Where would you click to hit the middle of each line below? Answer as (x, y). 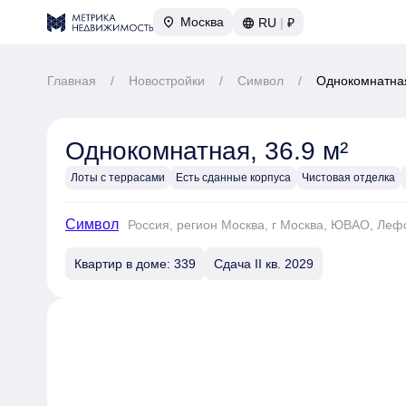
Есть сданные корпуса (233, 178)
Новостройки (167, 81)
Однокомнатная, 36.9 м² (207, 151)
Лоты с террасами (118, 178)
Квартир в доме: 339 (135, 264)
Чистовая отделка (348, 178)
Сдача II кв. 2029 (264, 264)
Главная (72, 81)
